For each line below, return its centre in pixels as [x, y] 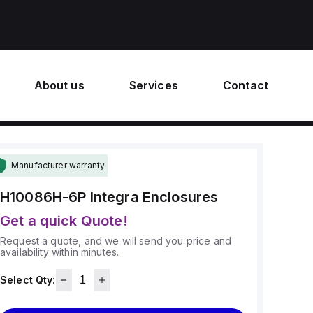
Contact [245, 85]
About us [59, 85]
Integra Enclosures [154, 197]
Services [153, 85]
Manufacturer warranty [58, 165]
